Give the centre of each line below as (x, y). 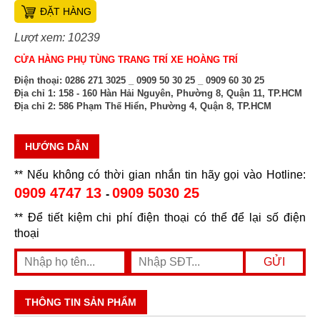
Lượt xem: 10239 (57, 37)
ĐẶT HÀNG (66, 11)
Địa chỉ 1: (35, 93)
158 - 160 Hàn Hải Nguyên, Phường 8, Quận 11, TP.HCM (179, 93)
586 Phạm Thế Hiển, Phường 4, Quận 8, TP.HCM (164, 106)
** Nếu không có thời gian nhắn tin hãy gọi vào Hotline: (160, 174)
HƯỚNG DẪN (57, 146)
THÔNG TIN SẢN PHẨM (81, 302)
